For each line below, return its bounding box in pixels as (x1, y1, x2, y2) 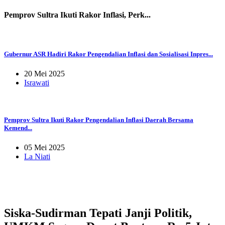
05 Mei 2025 (24, 143, 65, 152)
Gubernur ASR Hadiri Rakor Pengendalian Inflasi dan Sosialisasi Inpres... (4, 50, 213, 58)
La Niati (24, 152, 50, 161)
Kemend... (4, 124, 32, 132)
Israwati (24, 78, 49, 87)
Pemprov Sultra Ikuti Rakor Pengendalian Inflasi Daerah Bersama (4, 116, 193, 124)
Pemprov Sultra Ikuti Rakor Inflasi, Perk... (4, 10, 151, 19)
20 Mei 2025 (24, 69, 65, 78)
